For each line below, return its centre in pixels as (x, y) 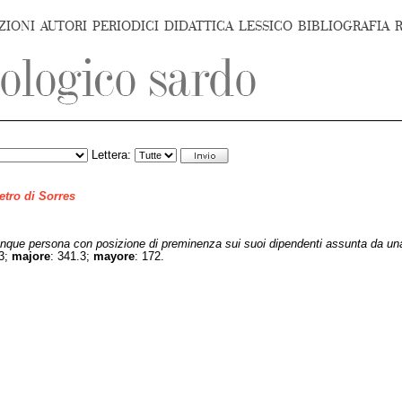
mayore (114, 257)
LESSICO (266, 26)
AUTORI (64, 26)
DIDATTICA (199, 26)
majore (31, 257)
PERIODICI (126, 26)
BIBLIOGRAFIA (344, 26)
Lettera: (111, 155)
